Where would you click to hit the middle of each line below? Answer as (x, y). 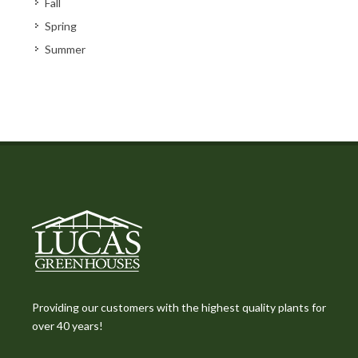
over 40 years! (68, 326)
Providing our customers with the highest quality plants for (179, 307)
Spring (61, 26)
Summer (65, 49)
